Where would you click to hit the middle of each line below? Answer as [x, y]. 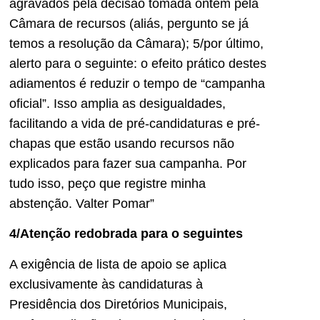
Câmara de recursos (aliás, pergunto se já [129, 23]
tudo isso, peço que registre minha [107, 183]
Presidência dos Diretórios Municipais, [118, 304]
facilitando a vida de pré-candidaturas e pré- [135, 123]
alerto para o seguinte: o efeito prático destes [138, 63]
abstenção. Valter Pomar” [82, 203]
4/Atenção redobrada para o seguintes [126, 234]
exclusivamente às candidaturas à [106, 284]
